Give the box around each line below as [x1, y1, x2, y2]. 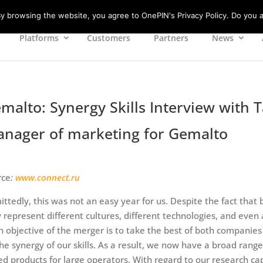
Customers [86, 32, 130, 43]
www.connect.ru [15, 171, 80, 183]
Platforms [19, 32, 59, 43]
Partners [153, 32, 188, 43]
